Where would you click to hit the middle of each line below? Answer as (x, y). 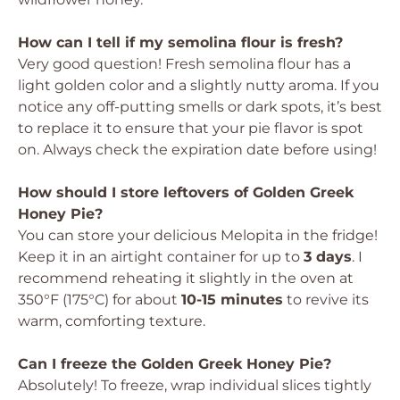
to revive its (326, 300)
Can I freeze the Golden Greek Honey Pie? (175, 364)
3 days (328, 257)
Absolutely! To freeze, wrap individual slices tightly (195, 385)
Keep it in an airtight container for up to (161, 257)
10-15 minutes (232, 300)
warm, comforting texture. (112, 321)
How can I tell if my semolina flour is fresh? (180, 42)
